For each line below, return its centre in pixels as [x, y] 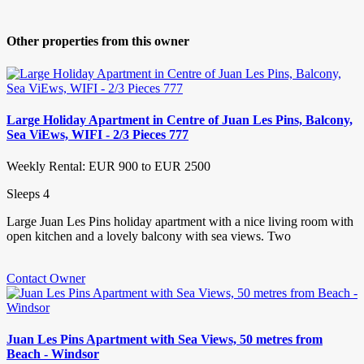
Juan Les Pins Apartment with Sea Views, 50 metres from [165, 340]
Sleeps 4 [28, 194]
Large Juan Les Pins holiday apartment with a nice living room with [180, 222]
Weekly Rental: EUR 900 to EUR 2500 [108, 167]
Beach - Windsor [53, 354]
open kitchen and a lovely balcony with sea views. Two [149, 236]
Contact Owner [46, 279]
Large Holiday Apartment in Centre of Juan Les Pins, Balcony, [180, 119]
